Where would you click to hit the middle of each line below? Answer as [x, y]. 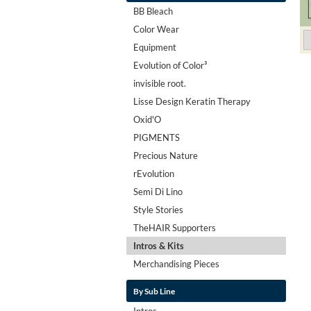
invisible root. [160, 83]
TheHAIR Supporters [175, 227]
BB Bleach [153, 11]
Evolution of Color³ [170, 65]
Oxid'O [147, 119]
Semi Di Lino [158, 191]
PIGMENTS [157, 137]
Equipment [155, 47]
